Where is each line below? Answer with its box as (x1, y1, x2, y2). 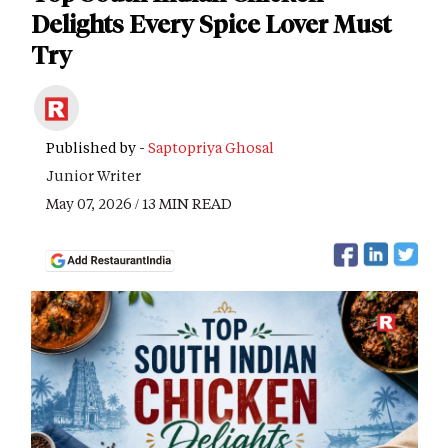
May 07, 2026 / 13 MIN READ (46, 194, 232, 213)
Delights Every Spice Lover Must (31, 10, 391, 39)
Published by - (46, 138, 148, 157)
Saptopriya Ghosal (148, 138, 274, 157)
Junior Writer (46, 166, 141, 185)
